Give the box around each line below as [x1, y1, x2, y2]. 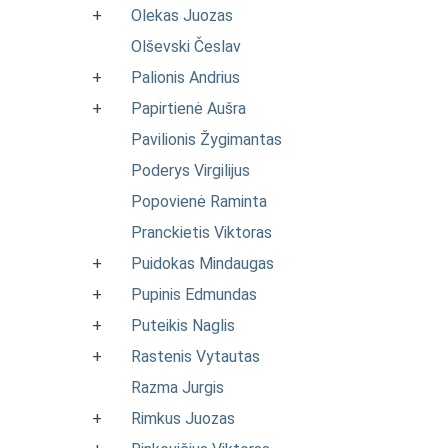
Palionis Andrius [131, 68, 240, 87]
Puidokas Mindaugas [131, 254, 274, 273]
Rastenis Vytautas [131, 347, 260, 366]
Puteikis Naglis [131, 316, 235, 335]
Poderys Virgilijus [131, 161, 250, 180]
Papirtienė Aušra [131, 99, 246, 118]
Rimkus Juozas [131, 409, 235, 428]
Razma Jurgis [131, 378, 224, 397]
